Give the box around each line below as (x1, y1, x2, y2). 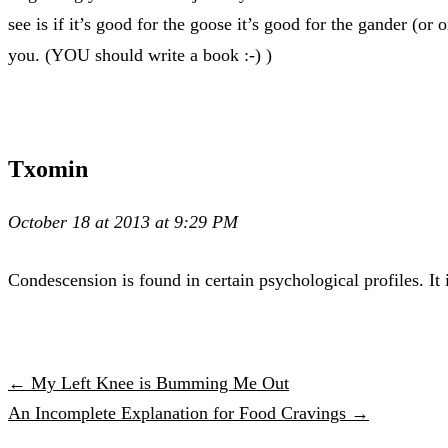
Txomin (8, 155, 88, 182)
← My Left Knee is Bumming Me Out (8, 372, 289, 393)
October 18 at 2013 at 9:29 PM (8, 211, 238, 232)
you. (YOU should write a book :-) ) (8, 44, 272, 65)
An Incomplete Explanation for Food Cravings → (8, 402, 369, 423)
